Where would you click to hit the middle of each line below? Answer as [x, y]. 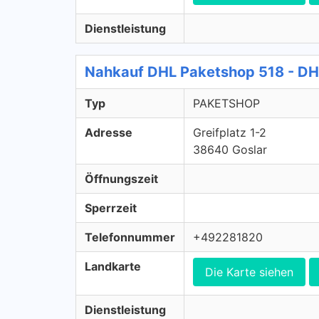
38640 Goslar [230, 150]
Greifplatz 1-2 [230, 132]
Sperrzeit [111, 208]
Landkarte [113, 266]
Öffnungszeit [121, 179]
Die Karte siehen [249, 272]
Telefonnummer [130, 237]
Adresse [109, 132]
